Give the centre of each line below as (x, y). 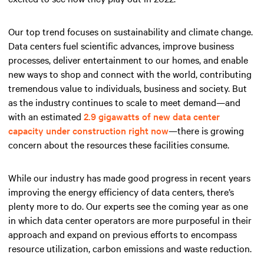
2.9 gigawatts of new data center (152, 116)
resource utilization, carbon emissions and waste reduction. (130, 248)
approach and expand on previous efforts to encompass (123, 234)
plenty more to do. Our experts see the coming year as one (128, 205)
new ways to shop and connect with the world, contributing (130, 73)
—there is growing (206, 130)
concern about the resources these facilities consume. (119, 144)
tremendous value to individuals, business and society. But (128, 88)
